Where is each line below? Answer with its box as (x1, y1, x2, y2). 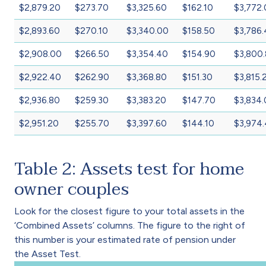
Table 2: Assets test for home (14, 154, 244, 183)
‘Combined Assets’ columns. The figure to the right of (14, 219, 245, 231)
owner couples (14, 174, 129, 204)
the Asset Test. (14, 248, 81, 259)
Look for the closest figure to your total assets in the (14, 205, 245, 217)
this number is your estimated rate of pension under (14, 233, 236, 245)
